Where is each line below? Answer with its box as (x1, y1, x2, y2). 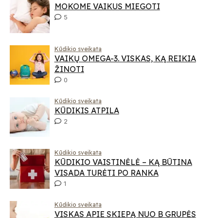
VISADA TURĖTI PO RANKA (54, 168, 159, 178)
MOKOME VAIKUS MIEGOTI (54, 1, 160, 11)
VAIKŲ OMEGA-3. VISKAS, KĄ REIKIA (54, 53, 196, 63)
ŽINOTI (54, 64, 84, 74)
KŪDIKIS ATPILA (54, 105, 119, 115)
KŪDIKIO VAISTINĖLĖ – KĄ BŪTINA (54, 157, 192, 167)
